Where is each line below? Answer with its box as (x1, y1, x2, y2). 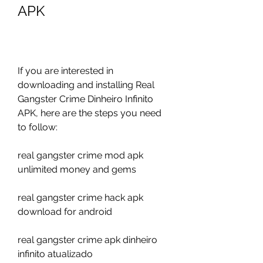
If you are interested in (18, 65, 113, 76)
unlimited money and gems (18, 164, 136, 175)
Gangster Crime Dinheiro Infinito (18, 93, 153, 104)
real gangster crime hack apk (18, 192, 143, 203)
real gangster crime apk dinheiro (18, 234, 157, 245)
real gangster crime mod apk (18, 150, 143, 161)
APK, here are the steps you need (18, 107, 161, 119)
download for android (18, 206, 112, 217)
